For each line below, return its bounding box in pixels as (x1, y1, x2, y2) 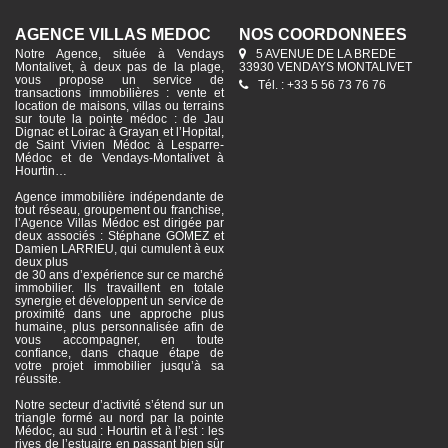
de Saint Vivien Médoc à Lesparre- (15, 138, 224, 152)
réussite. (15, 372, 61, 386)
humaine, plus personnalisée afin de (15, 320, 224, 334)
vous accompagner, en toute (15, 333, 224, 347)
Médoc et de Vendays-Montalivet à (15, 151, 224, 165)
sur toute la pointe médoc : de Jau (15, 112, 224, 126)
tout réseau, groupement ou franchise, (15, 203, 224, 217)
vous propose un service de (15, 73, 224, 87)
